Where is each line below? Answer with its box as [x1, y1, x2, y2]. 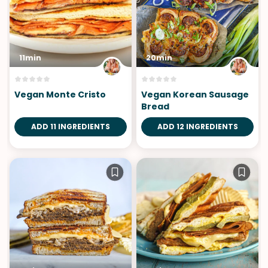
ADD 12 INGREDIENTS [157, 121, 238, 132]
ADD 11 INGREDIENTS [31, 121, 110, 132]
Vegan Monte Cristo [14, 88, 106, 100]
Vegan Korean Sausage [141, 88, 249, 100]
